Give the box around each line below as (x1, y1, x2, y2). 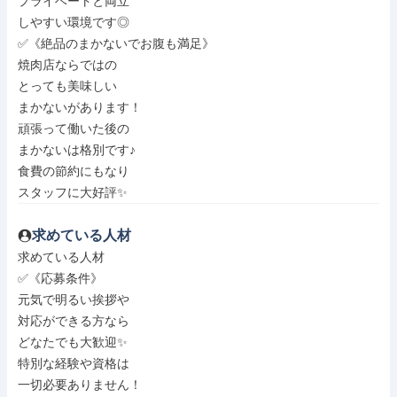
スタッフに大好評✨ (18, 185, 128, 199)
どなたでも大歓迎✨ (18, 335, 128, 349)
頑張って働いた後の (18, 121, 129, 136)
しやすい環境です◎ (18, 15, 129, 29)
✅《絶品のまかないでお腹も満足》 (18, 36, 214, 51)
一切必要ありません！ (18, 378, 142, 392)
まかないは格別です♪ (18, 143, 136, 157)
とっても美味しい (18, 79, 117, 93)
